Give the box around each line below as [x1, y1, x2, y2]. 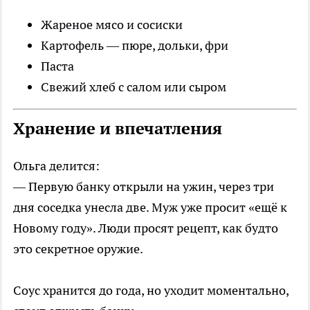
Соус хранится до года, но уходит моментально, [13, 282, 289, 298]
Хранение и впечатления [13, 118, 222, 139]
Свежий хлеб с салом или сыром [41, 79, 226, 95]
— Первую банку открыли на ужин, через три [13, 179, 274, 194]
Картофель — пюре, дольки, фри [41, 37, 228, 53]
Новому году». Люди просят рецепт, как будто [13, 220, 278, 236]
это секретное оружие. [13, 241, 143, 257]
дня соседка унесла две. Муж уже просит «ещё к [13, 199, 287, 215]
